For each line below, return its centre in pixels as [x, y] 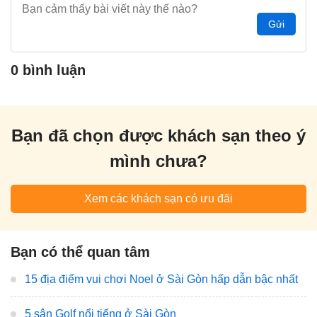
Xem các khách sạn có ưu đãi [158, 198]
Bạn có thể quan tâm [80, 252]
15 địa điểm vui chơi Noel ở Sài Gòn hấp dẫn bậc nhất [161, 279]
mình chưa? [158, 161]
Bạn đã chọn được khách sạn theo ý [158, 135]
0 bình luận [48, 70]
